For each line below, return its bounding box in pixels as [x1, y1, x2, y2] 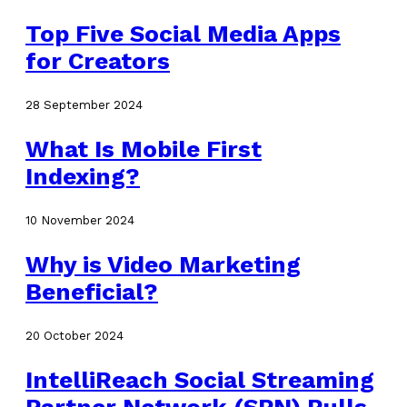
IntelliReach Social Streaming [25, 365, 374, 393]
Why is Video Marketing [25, 250, 301, 278]
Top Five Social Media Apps [25, 19, 341, 47]
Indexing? [25, 162, 140, 190]
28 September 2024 [25, 97, 143, 112]
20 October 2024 [25, 328, 124, 342]
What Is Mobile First [25, 134, 262, 163]
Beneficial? [25, 277, 158, 305]
